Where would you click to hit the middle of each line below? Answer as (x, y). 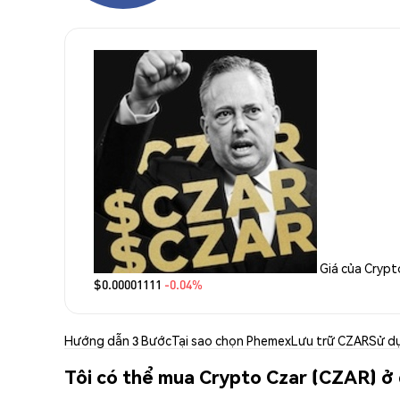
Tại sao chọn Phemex (231, 340)
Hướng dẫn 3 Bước (118, 340)
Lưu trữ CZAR (330, 340)
